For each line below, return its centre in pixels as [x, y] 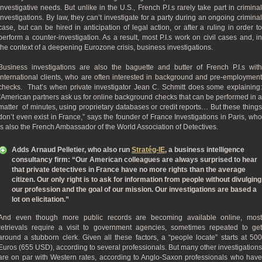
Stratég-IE [148, 150]
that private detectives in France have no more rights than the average [129, 170]
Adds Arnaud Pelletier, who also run [72, 150]
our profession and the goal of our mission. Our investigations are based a [134, 189]
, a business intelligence [205, 150]
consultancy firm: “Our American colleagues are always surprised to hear [135, 160]
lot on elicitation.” [40, 199]
